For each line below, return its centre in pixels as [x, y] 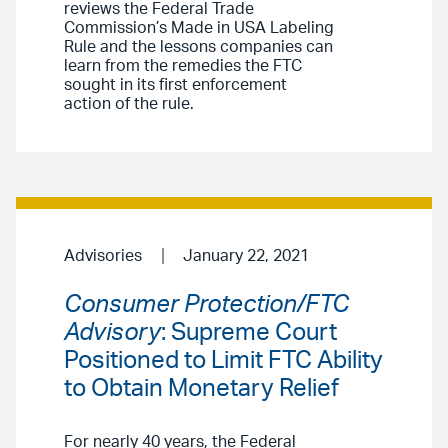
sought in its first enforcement [175, 84]
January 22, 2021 [245, 255]
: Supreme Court [249, 333]
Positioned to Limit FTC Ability [223, 361]
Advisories [103, 255]
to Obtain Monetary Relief [201, 389]
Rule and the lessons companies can [198, 46]
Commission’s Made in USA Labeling [199, 27]
